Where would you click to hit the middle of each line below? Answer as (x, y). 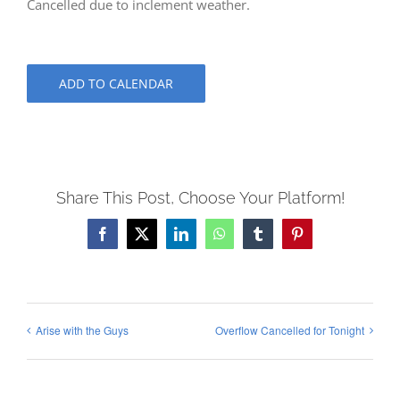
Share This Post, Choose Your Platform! (200, 198)
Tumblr (277, 240)
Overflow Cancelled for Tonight (290, 329)
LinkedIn (206, 240)
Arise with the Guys (82, 329)
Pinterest (320, 240)
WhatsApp (249, 240)
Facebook (129, 240)
